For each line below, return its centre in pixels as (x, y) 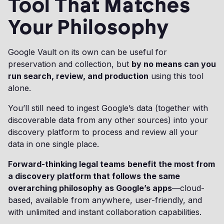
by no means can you (174, 64)
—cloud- (188, 188)
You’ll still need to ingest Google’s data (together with (108, 108)
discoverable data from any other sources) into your (108, 120)
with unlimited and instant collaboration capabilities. (105, 212)
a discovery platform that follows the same (94, 176)
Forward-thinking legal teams (66, 164)
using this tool (176, 76)
